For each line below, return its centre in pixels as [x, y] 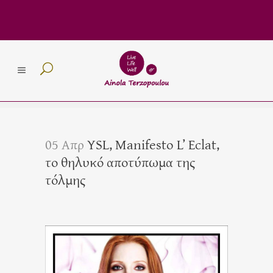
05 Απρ [65, 144]
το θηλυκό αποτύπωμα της [120, 162]
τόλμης [65, 179]
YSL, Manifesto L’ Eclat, [152, 144]
